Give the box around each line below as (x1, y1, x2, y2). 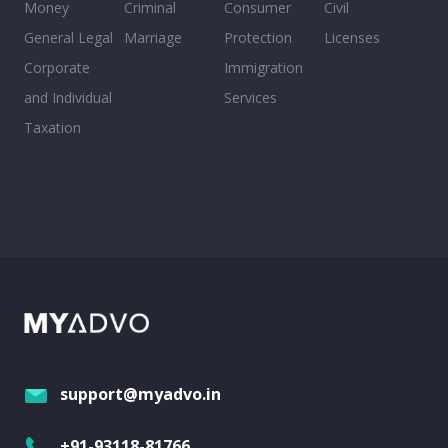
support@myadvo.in (60, 383, 221, 405)
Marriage (124, 28, 182, 47)
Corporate (24, 58, 90, 77)
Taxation (24, 118, 81, 137)
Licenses (324, 28, 380, 47)
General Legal (24, 28, 113, 47)
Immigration (224, 58, 303, 77)
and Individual (24, 88, 112, 107)
